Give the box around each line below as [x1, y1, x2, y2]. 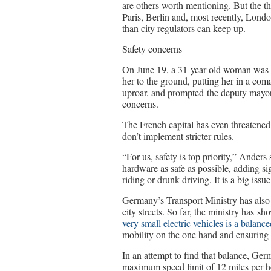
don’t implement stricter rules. [122, 129, 234, 142]
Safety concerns [122, 42, 182, 55]
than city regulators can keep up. [122, 22, 246, 34]
